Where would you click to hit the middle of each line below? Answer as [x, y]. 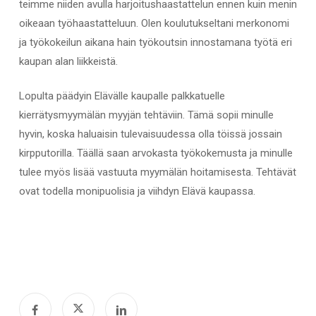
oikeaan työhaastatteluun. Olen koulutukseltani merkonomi [154, 23]
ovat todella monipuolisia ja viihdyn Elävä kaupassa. [137, 192]
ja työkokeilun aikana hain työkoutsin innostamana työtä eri [155, 42]
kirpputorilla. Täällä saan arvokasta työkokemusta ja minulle [156, 153]
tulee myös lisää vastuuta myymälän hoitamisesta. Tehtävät [157, 172]
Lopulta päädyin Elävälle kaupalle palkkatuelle [122, 96]
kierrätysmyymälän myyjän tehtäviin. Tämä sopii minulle [146, 115]
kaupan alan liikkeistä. [68, 61]
